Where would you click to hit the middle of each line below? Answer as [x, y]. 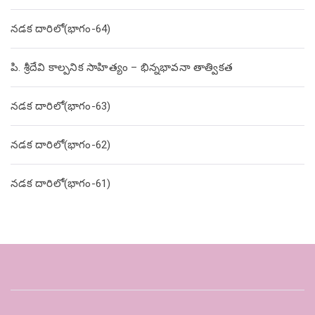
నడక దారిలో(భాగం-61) [61, 184]
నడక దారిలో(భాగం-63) [61, 107]
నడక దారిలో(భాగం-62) [61, 145]
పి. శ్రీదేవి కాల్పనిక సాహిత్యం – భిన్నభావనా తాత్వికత [122, 68]
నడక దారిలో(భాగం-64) [61, 29]
